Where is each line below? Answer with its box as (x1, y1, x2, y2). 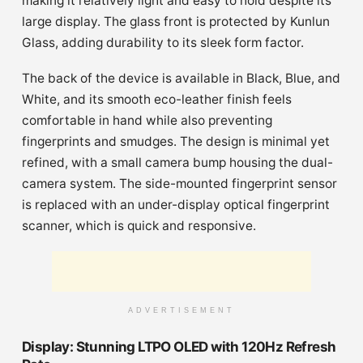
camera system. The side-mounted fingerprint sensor (22, 175, 337, 191)
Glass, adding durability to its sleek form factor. (22, 34, 304, 50)
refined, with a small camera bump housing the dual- (22, 154, 333, 170)
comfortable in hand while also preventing (22, 112, 272, 128)
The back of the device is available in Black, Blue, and (22, 70, 340, 86)
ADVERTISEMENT (128, 305, 235, 314)
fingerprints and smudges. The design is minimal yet (22, 133, 330, 149)
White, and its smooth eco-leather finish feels (22, 91, 292, 107)
